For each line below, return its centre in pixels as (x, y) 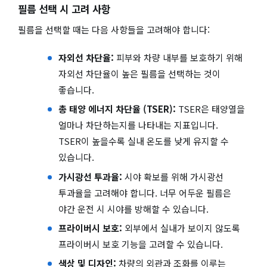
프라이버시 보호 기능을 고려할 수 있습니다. (140, 244)
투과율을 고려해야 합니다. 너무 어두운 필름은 (145, 193)
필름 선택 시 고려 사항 (64, 9)
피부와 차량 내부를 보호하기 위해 (178, 58)
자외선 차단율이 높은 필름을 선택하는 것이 (139, 74)
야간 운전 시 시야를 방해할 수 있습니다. (133, 209)
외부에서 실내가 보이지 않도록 (181, 228)
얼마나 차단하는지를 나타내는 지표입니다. (138, 125)
